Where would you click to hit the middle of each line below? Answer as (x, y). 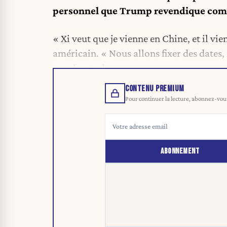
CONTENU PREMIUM (155, 89)
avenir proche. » (88, 68)
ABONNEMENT (180, 152)
